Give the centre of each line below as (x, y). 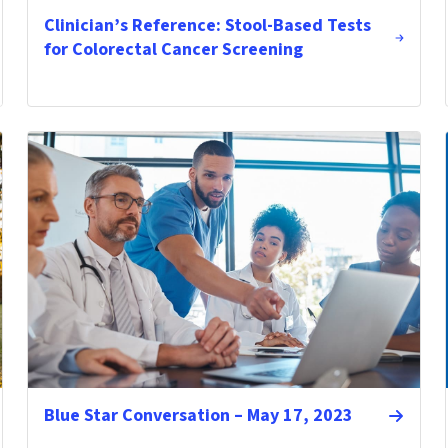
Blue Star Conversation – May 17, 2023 (198, 415)
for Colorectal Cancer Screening (173, 49)
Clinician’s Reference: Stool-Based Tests (207, 25)
